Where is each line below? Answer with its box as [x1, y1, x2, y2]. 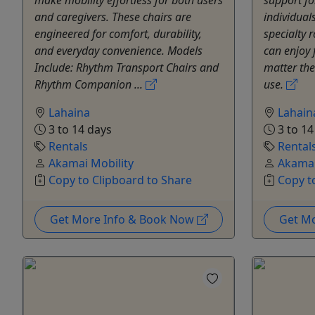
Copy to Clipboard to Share [49, 172, 192, 188]
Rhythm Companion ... [34, 76, 146, 92]
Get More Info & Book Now [49, 211, 197, 227]
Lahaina [49, 104, 90, 120]
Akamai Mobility [49, 155, 134, 171]
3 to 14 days [46, 121, 112, 137]
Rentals [49, 138, 88, 154]
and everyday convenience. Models [34, 42, 202, 58]
